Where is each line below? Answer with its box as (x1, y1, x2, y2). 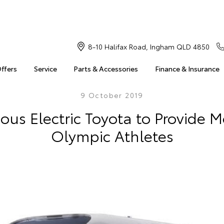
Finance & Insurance (154, 63, 219, 73)
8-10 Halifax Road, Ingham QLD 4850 (87, 41, 209, 51)
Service (33, 63, 57, 73)
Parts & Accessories (73, 63, 138, 73)
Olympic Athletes (50, 124, 173, 146)
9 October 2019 (80, 90, 143, 100)
